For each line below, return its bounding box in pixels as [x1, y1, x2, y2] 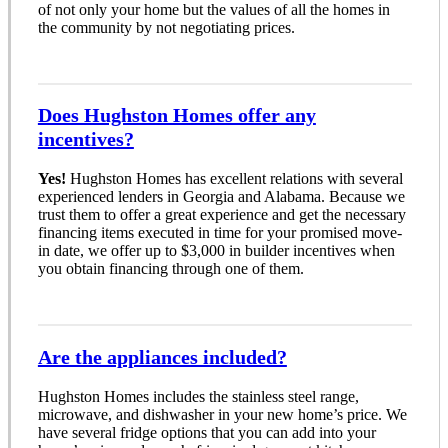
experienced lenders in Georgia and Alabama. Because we [37, 188, 405, 206]
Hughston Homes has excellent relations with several [65, 170, 403, 188]
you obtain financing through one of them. [37, 260, 304, 278]
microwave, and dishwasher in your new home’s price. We [37, 405, 407, 423]
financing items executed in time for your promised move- [37, 224, 402, 242]
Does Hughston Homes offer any [37, 104, 316, 127]
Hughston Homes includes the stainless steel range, [37, 387, 359, 405]
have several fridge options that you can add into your [37, 423, 376, 441]
